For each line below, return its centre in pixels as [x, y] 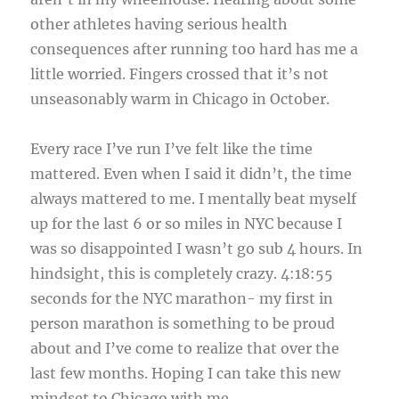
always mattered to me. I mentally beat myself [194, 199]
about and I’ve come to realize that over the [185, 349]
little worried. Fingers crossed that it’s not [180, 74]
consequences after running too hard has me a [195, 49]
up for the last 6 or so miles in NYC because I [187, 224]
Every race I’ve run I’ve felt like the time [172, 149]
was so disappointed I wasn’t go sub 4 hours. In [197, 249]
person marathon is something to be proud [183, 324]
